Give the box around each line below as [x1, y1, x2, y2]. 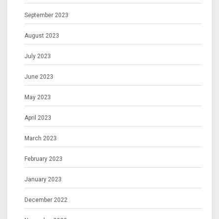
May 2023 [24, 94, 51, 101]
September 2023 [24, 12, 68, 19]
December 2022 [24, 197, 67, 204]
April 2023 [24, 114, 51, 122]
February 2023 [24, 155, 63, 163]
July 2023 [24, 53, 51, 60]
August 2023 [24, 32, 59, 40]
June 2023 [24, 73, 53, 81]
